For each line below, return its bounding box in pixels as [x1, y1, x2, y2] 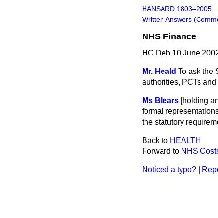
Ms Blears [142, 96, 179, 105]
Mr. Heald [142, 67, 176, 75]
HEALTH [170, 136, 201, 145]
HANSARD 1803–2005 [142, 5, 212, 13]
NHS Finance [142, 32, 196, 41]
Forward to [142, 147, 181, 155]
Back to [142, 136, 170, 145]
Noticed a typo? [142, 165, 196, 174]
